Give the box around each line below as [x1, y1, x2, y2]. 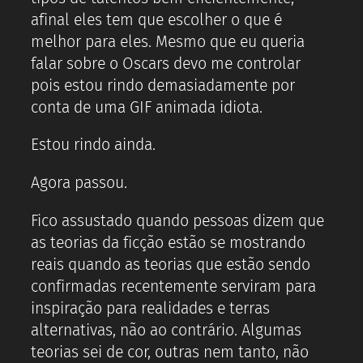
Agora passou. [31, 173, 127, 193]
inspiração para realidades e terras [31, 298, 270, 318]
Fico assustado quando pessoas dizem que [31, 211, 324, 230]
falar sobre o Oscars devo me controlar [31, 53, 301, 73]
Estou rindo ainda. [31, 135, 156, 155]
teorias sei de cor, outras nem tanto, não [31, 342, 309, 361]
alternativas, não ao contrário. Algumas [31, 320, 301, 340]
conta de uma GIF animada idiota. [31, 97, 263, 117]
